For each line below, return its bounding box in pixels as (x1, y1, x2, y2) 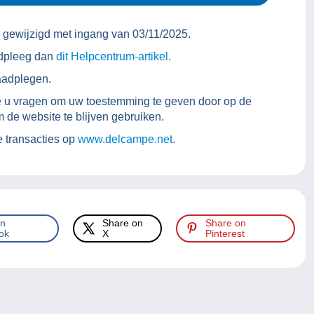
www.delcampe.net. (78, 133, 175, 146)
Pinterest (205, 228, 245, 240)
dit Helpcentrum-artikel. (56, 50, 171, 63)
